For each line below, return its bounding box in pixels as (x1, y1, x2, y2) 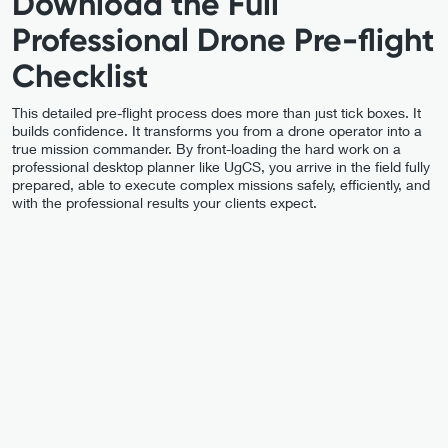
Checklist (12, 56, 148, 95)
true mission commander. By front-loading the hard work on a (12, 139, 401, 157)
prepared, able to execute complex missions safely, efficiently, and (12, 175, 430, 193)
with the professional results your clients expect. (12, 193, 317, 211)
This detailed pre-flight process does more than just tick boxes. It (12, 103, 421, 121)
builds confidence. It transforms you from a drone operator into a (12, 121, 422, 139)
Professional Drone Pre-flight (12, 20, 434, 59)
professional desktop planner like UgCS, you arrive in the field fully (12, 157, 430, 175)
